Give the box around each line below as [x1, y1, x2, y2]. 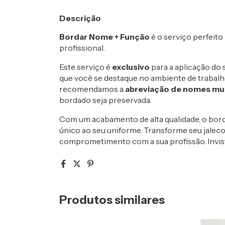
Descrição [59, 13, 101, 23]
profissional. [59, 42, 105, 53]
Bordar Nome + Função [59, 31, 150, 42]
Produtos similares [59, 192, 165, 207]
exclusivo [112, 61, 150, 72]
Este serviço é [59, 61, 112, 72]
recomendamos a [59, 83, 125, 94]
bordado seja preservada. [59, 94, 151, 105]
